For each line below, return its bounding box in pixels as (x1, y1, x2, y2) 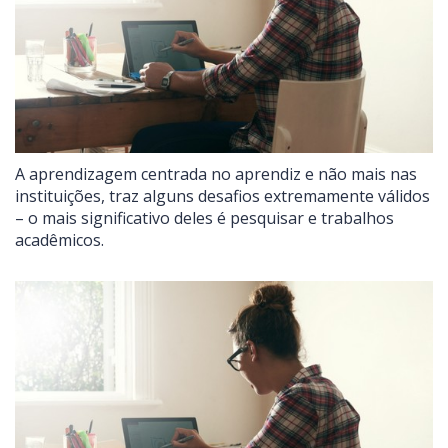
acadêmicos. (15, 229, 104, 252)
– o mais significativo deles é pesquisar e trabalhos (15, 207, 394, 230)
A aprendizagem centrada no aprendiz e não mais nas (15, 163, 417, 186)
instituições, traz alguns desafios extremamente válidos (15, 185, 430, 208)
